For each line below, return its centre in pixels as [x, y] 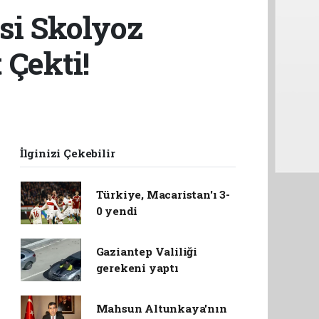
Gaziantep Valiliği [147, 251]
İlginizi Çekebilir [67, 153]
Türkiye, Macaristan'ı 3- [163, 194]
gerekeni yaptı [137, 268]
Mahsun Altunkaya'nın [161, 308]
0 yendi [117, 211]
